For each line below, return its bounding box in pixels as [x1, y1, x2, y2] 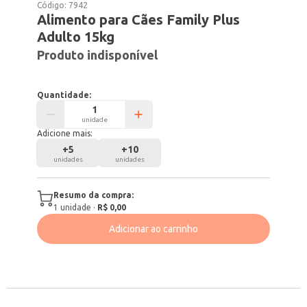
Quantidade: [37, 90, 92, 99]
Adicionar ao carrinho [109, 223, 198, 234]
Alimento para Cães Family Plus [37, 12, 241, 27]
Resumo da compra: [53, 191, 134, 199]
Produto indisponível [37, 48, 158, 62]
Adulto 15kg [37, 29, 115, 45]
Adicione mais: [37, 129, 93, 138]
